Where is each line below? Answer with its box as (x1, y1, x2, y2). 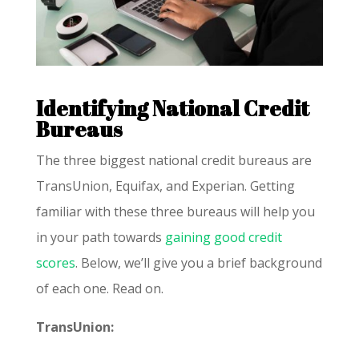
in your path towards (35, 228, 165, 246)
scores (35, 253, 75, 272)
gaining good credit (164, 228, 282, 246)
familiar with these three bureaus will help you (35, 202, 315, 220)
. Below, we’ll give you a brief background (75, 253, 322, 272)
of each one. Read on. (35, 279, 163, 297)
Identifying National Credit (35, 93, 309, 123)
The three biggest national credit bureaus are (35, 151, 312, 169)
